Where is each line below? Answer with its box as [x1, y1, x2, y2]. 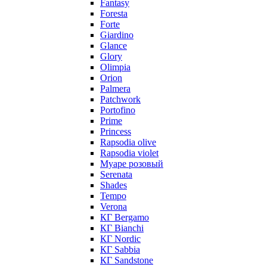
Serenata [100, 169, 132, 179]
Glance [100, 41, 127, 51]
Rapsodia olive [100, 137, 156, 147]
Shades [100, 180, 127, 190]
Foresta [100, 8, 128, 18]
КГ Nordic [100, 234, 141, 244]
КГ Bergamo [100, 212, 149, 222]
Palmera [100, 83, 131, 94]
